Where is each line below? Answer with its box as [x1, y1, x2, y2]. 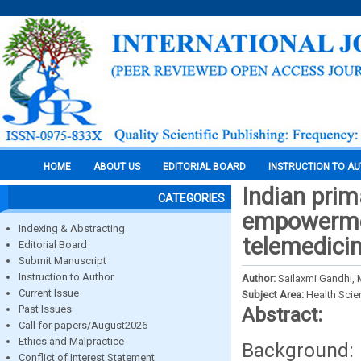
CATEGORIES [158, 192, 225, 205]
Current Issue [19, 287, 79, 299]
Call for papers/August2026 [19, 319, 147, 331]
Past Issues [19, 303, 72, 315]
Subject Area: [242, 288, 306, 301]
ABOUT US [93, 161, 140, 172]
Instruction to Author [19, 271, 114, 283]
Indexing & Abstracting [19, 222, 125, 234]
